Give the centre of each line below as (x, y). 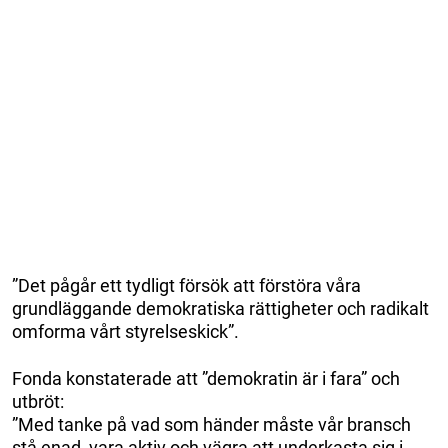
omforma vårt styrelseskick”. (125, 331)
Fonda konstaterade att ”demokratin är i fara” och (206, 378)
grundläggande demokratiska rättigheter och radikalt (220, 308)
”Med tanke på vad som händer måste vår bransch (211, 424)
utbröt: (38, 401)
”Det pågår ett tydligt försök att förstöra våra (186, 285)
